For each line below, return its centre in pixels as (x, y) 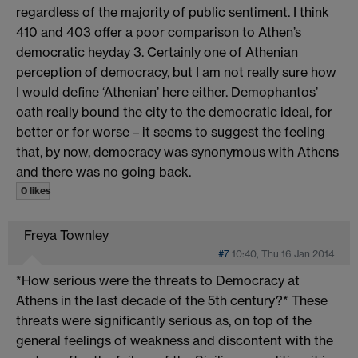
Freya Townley (66, 235)
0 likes (36, 190)
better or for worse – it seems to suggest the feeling (171, 131)
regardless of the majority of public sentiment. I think (173, 12)
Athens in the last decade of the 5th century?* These (172, 300)
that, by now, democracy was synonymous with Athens (177, 151)
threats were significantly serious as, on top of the (164, 320)
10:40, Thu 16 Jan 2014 (283, 253)
